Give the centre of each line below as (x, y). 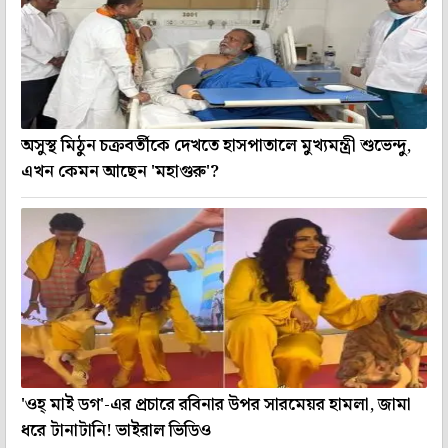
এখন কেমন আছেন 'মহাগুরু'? (120, 172)
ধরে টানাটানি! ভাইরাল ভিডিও (116, 431)
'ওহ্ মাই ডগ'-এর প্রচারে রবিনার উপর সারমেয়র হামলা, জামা (216, 405)
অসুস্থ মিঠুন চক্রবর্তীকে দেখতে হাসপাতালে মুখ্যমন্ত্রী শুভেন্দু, (216, 146)
